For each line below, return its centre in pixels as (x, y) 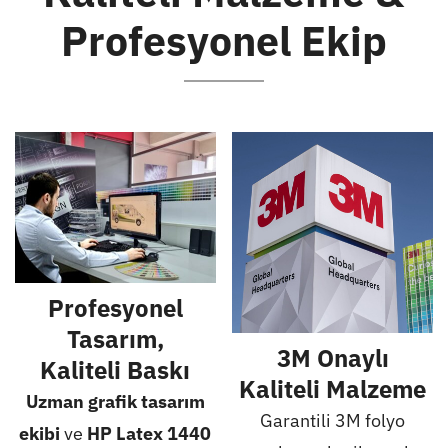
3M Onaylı (332, 357)
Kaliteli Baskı (115, 370)
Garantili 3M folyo (333, 420)
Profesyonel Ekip (224, 40)
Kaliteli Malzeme (333, 388)
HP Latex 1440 (149, 434)
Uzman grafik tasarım (115, 402)
